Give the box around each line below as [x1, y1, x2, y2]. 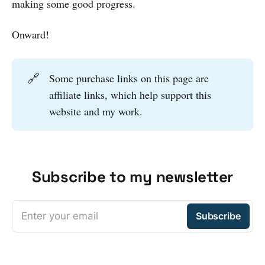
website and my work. [49, 104, 143, 119]
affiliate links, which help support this [49, 88, 212, 102]
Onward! [12, 27, 49, 42]
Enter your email [21, 210, 98, 222]
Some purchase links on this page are [49, 71, 209, 86]
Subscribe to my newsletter [31, 167, 234, 188]
